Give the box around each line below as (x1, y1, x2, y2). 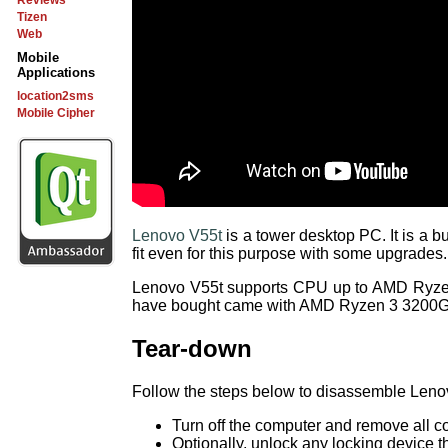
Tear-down (132, 334, 252, 362)
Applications (17, 65, 95, 80)
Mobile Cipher (17, 106, 95, 120)
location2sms (17, 89, 94, 103)
